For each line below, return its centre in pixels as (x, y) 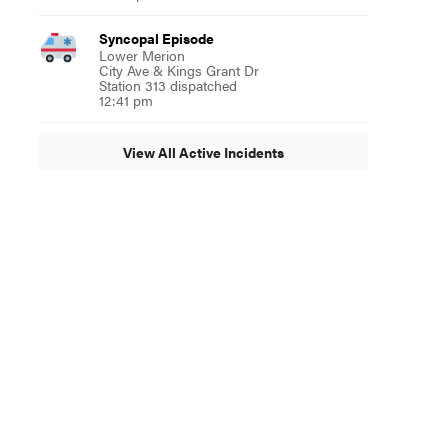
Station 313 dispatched (167, 85)
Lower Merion (141, 55)
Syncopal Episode (156, 38)
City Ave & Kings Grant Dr (178, 70)
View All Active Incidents (203, 151)
